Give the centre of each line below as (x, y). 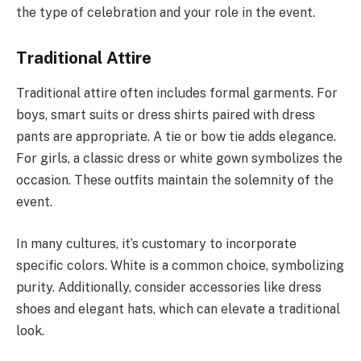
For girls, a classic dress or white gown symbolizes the (179, 159)
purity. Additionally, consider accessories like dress (169, 287)
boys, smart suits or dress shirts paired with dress (166, 115)
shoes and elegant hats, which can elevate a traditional (178, 309)
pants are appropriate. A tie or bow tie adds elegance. (176, 137)
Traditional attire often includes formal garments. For (177, 93)
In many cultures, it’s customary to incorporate (156, 243)
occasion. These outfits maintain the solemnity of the (175, 180)
